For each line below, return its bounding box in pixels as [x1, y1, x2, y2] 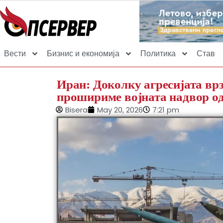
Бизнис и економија [47, 47, 119, 59]
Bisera [65, 104, 88, 115]
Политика [140, 47, 176, 59]
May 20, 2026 [97, 104, 143, 115]
